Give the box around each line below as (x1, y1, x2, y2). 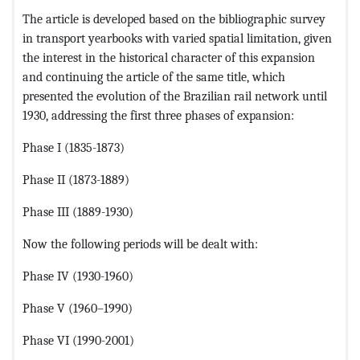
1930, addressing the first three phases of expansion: (22, 107, 294, 123)
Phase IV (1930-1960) (22, 268, 133, 284)
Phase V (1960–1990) (22, 300, 133, 316)
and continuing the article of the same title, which (22, 68, 285, 84)
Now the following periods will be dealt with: (22, 235, 258, 252)
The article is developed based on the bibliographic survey (22, 10, 325, 27)
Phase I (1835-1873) (22, 139, 125, 155)
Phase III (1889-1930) (22, 203, 133, 219)
